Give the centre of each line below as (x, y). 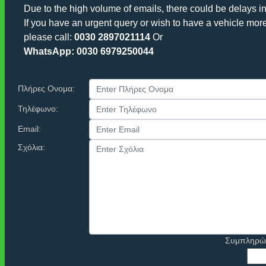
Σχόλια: (31, 147)
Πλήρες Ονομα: (46, 88)
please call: (49, 37)
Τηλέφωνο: (38, 109)
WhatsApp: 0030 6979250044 (89, 51)
